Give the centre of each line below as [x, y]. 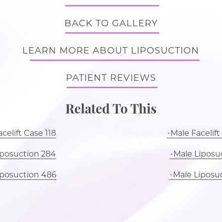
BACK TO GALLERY [111, 23]
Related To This [111, 108]
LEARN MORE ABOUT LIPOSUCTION [111, 51]
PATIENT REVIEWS [111, 78]
